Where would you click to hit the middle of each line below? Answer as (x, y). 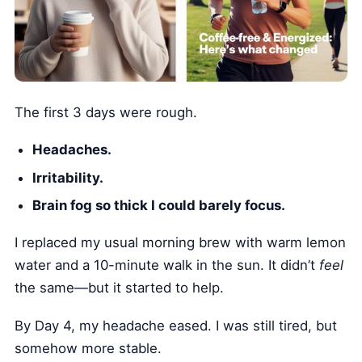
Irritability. (67, 177)
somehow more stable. (88, 348)
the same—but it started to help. (120, 288)
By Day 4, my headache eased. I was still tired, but (176, 325)
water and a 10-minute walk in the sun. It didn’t (167, 265)
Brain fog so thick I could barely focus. (158, 206)
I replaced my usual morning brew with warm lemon (181, 243)
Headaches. (72, 150)
